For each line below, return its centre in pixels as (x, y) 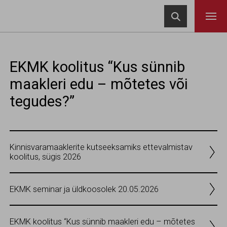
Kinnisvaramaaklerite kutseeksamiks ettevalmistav (101, 147)
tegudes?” (42, 101)
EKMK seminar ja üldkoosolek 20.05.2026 (84, 189)
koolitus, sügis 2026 (45, 157)
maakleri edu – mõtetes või (99, 84)
